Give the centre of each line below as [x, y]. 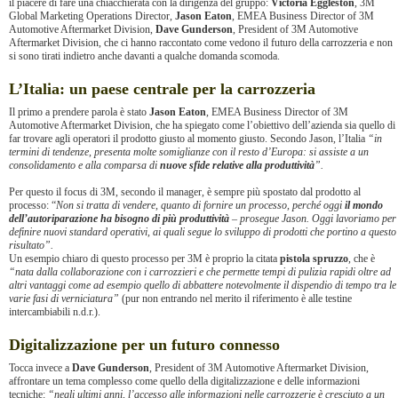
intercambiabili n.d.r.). [56, 312]
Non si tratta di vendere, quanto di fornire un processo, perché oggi [200, 205]
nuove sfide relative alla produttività [236, 165]
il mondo [364, 205]
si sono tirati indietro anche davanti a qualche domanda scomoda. [146, 56]
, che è [362, 259]
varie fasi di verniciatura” [65, 298]
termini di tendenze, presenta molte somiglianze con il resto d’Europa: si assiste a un [189, 152]
